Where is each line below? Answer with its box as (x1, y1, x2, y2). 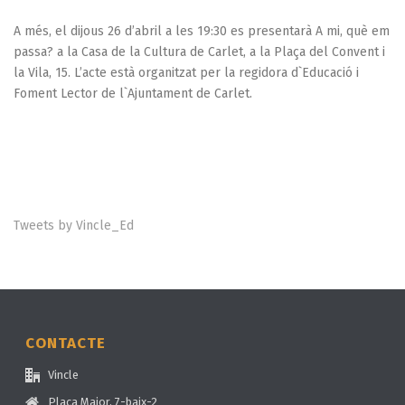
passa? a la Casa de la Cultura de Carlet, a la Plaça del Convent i (14, 43, 385, 60)
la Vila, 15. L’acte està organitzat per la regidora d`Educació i (14, 64, 359, 80)
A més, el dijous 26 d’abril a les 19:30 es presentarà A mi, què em (14, 23, 390, 39)
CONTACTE (25, 333, 107, 353)
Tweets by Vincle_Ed (14, 217, 134, 233)
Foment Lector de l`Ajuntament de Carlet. (14, 85, 252, 101)
